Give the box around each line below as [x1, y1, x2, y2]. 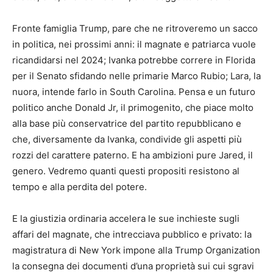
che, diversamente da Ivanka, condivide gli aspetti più [12, 133, 242, 146]
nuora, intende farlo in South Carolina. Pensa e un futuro [12, 86, 255, 98]
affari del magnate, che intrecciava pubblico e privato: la [12, 229, 252, 241]
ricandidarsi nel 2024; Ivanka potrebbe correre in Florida [12, 54, 255, 66]
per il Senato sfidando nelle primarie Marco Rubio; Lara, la [12, 70, 261, 82]
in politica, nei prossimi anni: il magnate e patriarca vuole [12, 38, 256, 51]
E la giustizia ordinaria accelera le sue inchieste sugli [12, 213, 239, 225]
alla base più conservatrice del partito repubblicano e [12, 118, 241, 130]
